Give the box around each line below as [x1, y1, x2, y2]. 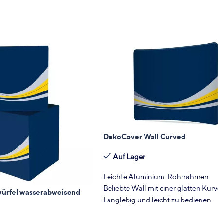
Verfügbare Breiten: [103, 206, 171, 216]
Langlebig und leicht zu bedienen [103, 195, 211, 204]
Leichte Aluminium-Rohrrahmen [103, 171, 209, 181]
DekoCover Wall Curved [103, 131, 185, 141]
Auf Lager [112, 151, 145, 161]
